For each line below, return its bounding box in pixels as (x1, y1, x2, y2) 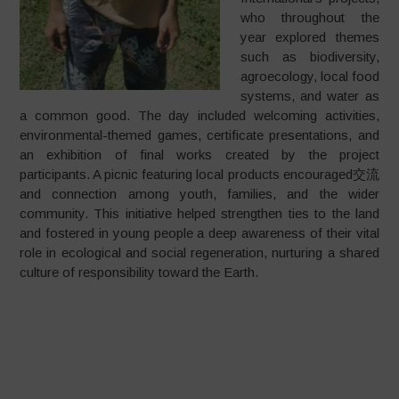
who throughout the (240, 9, 379, 25)
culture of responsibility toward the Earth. (20, 264, 259, 280)
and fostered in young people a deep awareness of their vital (20, 224, 379, 240)
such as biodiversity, (240, 48, 379, 64)
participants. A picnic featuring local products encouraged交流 (20, 166, 379, 182)
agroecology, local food (240, 68, 379, 84)
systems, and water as (240, 87, 379, 103)
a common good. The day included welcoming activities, (20, 107, 379, 123)
